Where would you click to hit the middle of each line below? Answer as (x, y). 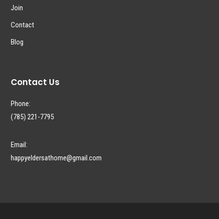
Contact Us (35, 82)
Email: (19, 145)
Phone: (21, 104)
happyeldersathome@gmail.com (56, 158)
